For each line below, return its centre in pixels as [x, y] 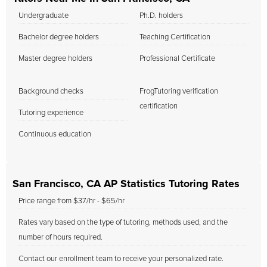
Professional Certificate [177, 59]
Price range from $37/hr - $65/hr [72, 201]
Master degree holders [55, 59]
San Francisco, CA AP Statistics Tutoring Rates [126, 184]
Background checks [51, 91]
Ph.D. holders [161, 16]
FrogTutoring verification [179, 91]
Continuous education [55, 134]
